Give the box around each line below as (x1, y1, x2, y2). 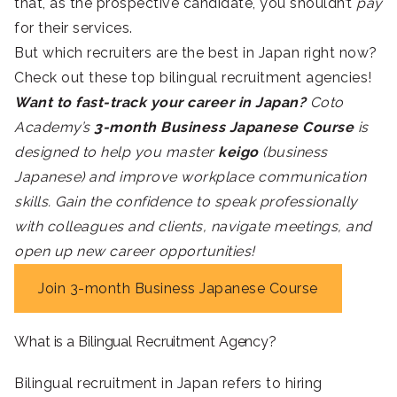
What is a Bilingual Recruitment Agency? (14, 333, 277, 351)
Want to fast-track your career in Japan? (14, 94, 306, 112)
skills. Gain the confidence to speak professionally (14, 193, 358, 211)
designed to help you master (14, 144, 218, 161)
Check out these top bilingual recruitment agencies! (14, 69, 372, 87)
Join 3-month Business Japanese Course (38, 279, 318, 297)
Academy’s (14, 119, 94, 136)
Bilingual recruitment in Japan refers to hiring (14, 375, 323, 393)
